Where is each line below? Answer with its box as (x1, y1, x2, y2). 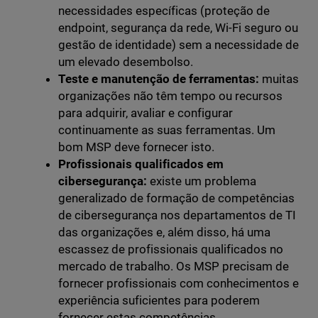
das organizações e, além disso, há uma (57, 225, 271, 240)
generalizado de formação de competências (57, 191, 295, 206)
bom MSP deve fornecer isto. (57, 140, 214, 155)
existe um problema (149, 174, 257, 189)
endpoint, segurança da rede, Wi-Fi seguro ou (57, 21, 299, 35)
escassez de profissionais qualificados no (57, 242, 284, 257)
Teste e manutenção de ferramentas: (57, 72, 263, 87)
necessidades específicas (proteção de (57, 4, 270, 18)
